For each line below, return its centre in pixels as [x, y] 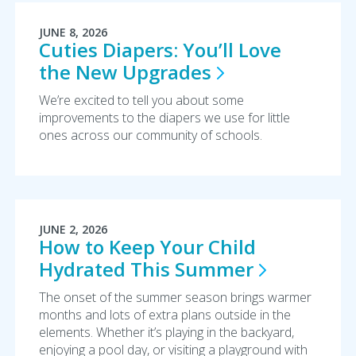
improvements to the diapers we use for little [164, 118]
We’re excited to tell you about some [141, 100]
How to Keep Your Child [147, 247]
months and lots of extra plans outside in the [164, 315]
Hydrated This [106, 269]
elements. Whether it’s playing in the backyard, [166, 332]
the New [80, 72]
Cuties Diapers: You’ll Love [160, 50]
